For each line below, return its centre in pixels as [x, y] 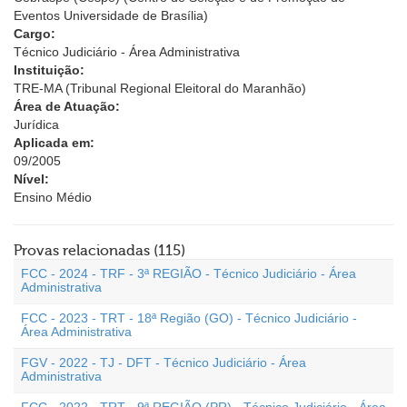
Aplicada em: [54, 143]
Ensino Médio [53, 197]
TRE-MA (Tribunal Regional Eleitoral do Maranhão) [160, 88]
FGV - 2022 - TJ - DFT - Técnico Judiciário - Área [164, 362]
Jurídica [36, 124]
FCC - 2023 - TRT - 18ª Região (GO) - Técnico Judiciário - [189, 318]
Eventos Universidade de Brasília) [111, 15]
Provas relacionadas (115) [99, 251]
